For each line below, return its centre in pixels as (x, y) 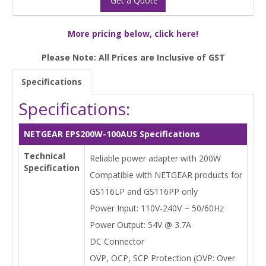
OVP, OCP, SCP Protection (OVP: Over (162, 258)
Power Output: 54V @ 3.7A (140, 225)
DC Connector (117, 241)
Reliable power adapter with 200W (155, 158)
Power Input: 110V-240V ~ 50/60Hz (157, 208)
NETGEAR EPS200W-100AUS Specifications (112, 134)
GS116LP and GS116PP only (144, 191)
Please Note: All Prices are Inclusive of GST (133, 57)
